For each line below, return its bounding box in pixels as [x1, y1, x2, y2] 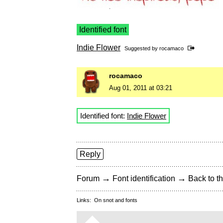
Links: [77, 197, 94, 204]
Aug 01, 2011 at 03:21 [109, 84, 172, 92]
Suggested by [124, 45, 159, 52]
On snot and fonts [94, 197, 137, 204]
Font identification [112, 174, 175, 183]
